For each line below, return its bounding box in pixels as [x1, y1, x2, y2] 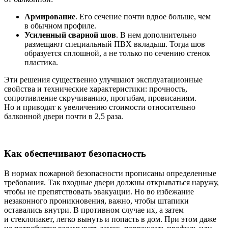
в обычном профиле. [24, 21, 96, 31]
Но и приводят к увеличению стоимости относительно [4, 103, 195, 112]
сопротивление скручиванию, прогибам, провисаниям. [4, 94, 196, 103]
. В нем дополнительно [116, 31, 196, 40]
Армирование [24, 12, 75, 21]
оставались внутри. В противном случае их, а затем [4, 205, 184, 214]
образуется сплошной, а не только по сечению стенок [24, 49, 210, 58]
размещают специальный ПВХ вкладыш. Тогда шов [24, 40, 205, 49]
